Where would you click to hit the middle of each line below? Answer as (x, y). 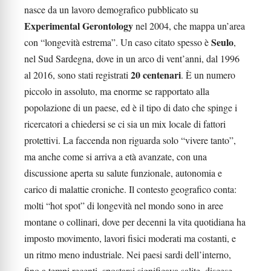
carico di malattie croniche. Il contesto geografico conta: (130, 189)
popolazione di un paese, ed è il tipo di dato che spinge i (131, 107)
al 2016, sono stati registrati (77, 75)
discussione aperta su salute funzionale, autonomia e (123, 173)
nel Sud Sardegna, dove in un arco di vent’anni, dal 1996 (132, 58)
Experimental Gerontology (79, 26)
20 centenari (156, 75)
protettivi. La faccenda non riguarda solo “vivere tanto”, (130, 140)
